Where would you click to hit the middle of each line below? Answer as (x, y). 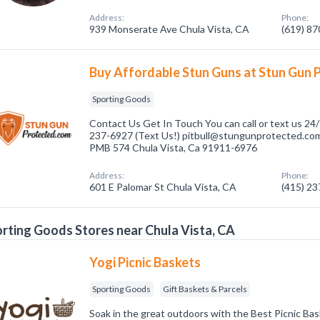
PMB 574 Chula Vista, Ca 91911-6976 (174, 147)
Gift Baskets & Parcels (205, 289)
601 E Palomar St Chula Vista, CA (163, 187)
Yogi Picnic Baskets (145, 262)
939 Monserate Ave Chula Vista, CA (170, 29)
